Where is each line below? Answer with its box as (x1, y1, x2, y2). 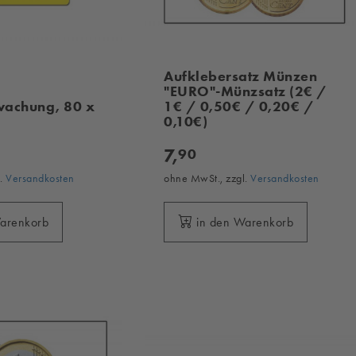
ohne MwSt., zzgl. (164, 171, 251, 184)
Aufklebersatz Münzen (164, 67, 318, 85)
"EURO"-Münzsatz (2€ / (164, 82, 327, 100)
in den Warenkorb (196, 214, 294, 230)
